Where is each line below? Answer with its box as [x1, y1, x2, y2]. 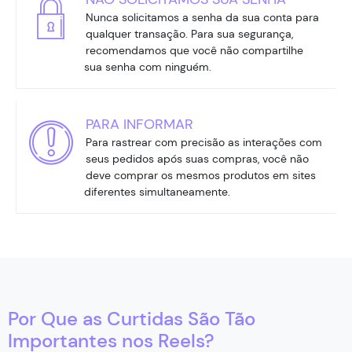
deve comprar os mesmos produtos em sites [86, 167, 316, 182]
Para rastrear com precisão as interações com [86, 134, 322, 149]
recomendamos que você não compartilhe [86, 42, 303, 57]
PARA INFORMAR [86, 114, 193, 134]
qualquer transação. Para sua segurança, [86, 26, 293, 41]
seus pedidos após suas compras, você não [86, 151, 309, 166]
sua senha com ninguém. [84, 59, 211, 74]
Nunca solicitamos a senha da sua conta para [86, 9, 319, 24]
